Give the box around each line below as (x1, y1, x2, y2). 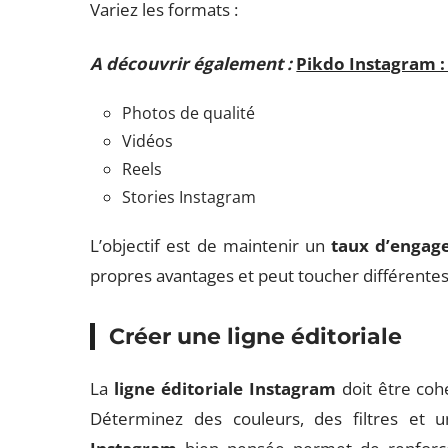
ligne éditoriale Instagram (114, 377, 336, 400)
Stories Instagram (122, 186, 257, 208)
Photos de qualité (122, 102, 256, 124)
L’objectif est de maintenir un (90, 234, 332, 257)
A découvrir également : (90, 52, 293, 75)
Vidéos (122, 130, 174, 152)
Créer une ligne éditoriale (109, 323, 403, 350)
